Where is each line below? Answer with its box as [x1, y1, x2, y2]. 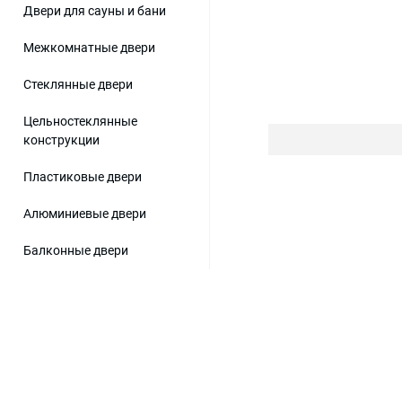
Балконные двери [23, 243, 128, 258]
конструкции [23, 133, 100, 147]
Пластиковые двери [23, 170, 142, 184]
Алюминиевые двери [23, 206, 146, 221]
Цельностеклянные [23, 114, 137, 128]
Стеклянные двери [23, 77, 133, 92]
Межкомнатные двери [23, 40, 155, 55]
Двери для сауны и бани [23, 4, 166, 18]
